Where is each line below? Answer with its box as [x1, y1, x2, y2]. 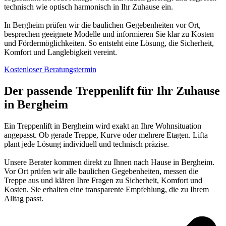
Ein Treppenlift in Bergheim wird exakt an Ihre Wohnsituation [4, 122, 201, 131]
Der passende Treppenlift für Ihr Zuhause [4, 84, 220, 98]
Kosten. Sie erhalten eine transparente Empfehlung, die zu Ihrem [4, 185, 209, 194]
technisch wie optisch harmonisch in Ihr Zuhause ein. [4, 3, 173, 12]
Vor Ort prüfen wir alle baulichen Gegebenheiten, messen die [4, 167, 198, 176]
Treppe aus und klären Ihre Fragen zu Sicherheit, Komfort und [4, 176, 202, 185]
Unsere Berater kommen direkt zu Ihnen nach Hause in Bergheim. [4, 158, 214, 167]
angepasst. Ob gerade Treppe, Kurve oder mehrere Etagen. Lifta [4, 131, 208, 140]
